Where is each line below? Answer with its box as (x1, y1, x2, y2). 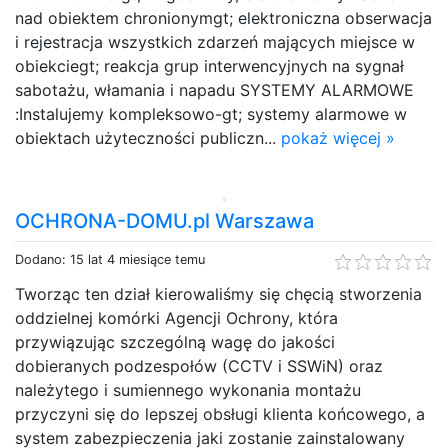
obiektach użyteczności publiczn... (15, 127, 281, 148)
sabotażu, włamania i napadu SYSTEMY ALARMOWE (15, 79, 414, 100)
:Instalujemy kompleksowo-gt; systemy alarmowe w (15, 103, 407, 124)
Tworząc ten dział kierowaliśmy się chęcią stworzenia (15, 283, 422, 304)
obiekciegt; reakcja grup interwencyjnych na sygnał (15, 55, 404, 76)
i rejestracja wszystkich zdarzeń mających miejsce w (15, 31, 415, 52)
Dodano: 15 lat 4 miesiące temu (15, 251, 205, 267)
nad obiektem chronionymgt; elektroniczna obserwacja (15, 7, 432, 28)
